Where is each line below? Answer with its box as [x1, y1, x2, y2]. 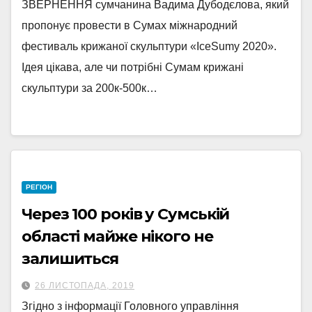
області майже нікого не [22, 227, 213, 246]
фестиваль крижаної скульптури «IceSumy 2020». [22, 40, 276, 52]
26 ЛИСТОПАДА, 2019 [35, 281, 134, 290]
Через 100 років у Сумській [22, 205, 230, 224]
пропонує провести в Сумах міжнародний [22, 19, 237, 31]
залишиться [22, 249, 118, 268]
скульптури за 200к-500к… [22, 82, 157, 94]
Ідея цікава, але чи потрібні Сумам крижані [22, 61, 244, 73]
